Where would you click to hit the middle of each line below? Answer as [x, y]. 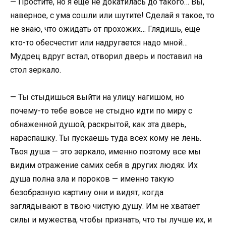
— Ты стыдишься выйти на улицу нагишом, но [97, 97]
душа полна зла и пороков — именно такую [92, 179]
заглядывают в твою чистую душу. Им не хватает [105, 206]
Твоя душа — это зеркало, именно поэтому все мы [105, 151]
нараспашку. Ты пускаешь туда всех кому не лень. [106, 138]
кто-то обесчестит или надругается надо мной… [99, 42]
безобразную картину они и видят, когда [87, 192]
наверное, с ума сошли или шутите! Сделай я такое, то [112, 15]
